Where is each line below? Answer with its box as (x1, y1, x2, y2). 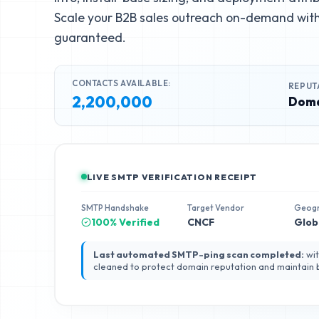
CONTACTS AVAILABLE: (72, 78, 171, 88)
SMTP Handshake (80, 202, 149, 213)
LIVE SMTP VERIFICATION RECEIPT (86, 171, 258, 182)
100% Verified (90, 215, 159, 229)
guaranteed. (54, 29, 126, 46)
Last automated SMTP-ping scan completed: (93, 248, 304, 260)
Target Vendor (187, 202, 245, 213)
